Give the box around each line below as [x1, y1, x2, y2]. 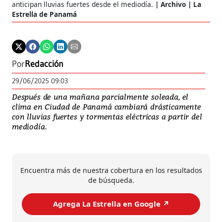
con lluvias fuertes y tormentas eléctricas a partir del [12, 111, 202, 121]
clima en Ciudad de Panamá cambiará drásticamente [12, 101, 201, 111]
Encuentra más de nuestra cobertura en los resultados [20, 165, 202, 175]
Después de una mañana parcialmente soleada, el [12, 91, 189, 102]
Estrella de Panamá [12, 9, 77, 19]
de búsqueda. [88, 175, 134, 185]
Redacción [25, 58, 63, 69]
